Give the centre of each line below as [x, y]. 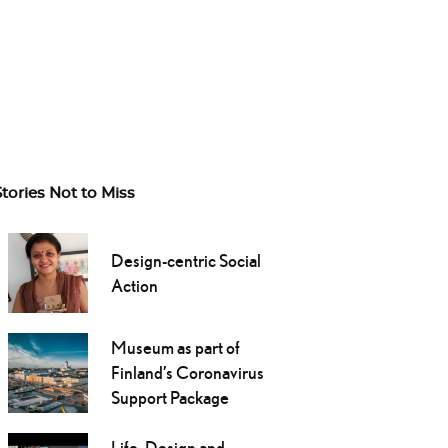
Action [134, 286]
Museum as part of [175, 348]
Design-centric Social [185, 261]
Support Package [169, 398]
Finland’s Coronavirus [187, 373]
